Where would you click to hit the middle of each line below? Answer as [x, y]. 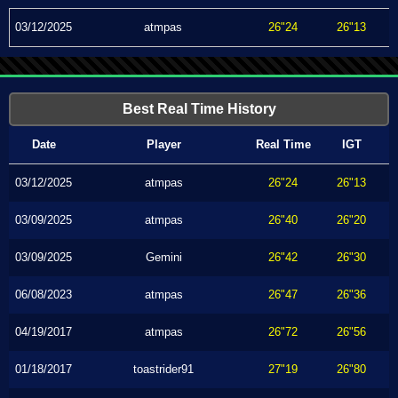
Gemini [163, 257]
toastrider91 [163, 369]
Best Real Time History [199, 109]
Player [163, 144]
